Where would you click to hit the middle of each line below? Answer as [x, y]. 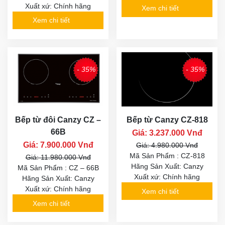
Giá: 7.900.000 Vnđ [58, 145]
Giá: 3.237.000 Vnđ [167, 133]
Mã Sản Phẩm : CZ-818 [167, 156]
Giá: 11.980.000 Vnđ [58, 157]
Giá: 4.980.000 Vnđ [167, 145]
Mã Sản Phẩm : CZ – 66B [58, 168]
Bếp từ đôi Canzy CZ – [58, 120]
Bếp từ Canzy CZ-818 [167, 120]
